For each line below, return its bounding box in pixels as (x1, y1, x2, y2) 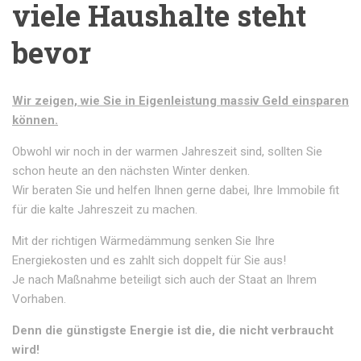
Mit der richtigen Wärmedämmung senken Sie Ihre (12, 234, 275, 248)
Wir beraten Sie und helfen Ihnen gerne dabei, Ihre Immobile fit (12, 183, 339, 197)
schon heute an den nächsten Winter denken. (12, 164, 250, 178)
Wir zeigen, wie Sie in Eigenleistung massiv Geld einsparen (12, 93, 349, 108)
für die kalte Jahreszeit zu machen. (12, 202, 197, 217)
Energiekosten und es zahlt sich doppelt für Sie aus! (12, 253, 286, 268)
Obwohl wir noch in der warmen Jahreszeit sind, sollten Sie (12, 144, 322, 159)
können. (12, 113, 58, 127)
